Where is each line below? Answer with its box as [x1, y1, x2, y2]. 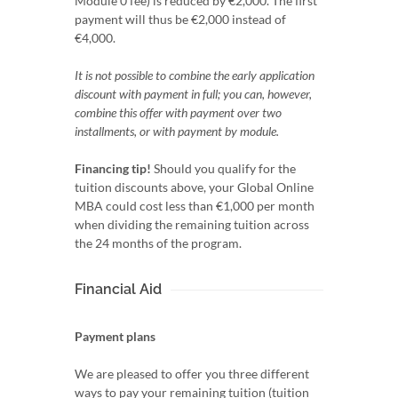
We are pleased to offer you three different [75, 365, 309, 381]
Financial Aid [75, 280, 162, 298]
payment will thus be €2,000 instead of [75, 11, 286, 27]
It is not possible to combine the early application [75, 67, 314, 83]
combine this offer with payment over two [75, 104, 282, 120]
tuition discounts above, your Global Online [75, 179, 314, 195]
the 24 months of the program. [75, 235, 242, 251]
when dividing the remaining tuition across [75, 216, 309, 232]
